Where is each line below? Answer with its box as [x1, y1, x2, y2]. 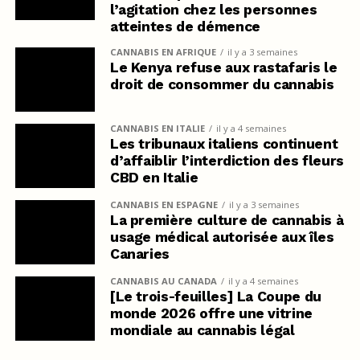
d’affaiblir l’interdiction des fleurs [109, 153, 344, 170]
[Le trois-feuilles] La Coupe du [109, 288, 321, 305]
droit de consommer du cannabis [109, 76, 334, 93]
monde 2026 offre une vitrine [109, 305, 313, 322]
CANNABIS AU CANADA [109, 275, 217, 288]
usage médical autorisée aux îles [109, 229, 334, 246]
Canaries [109, 246, 170, 263]
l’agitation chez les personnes [109, 2, 317, 18]
